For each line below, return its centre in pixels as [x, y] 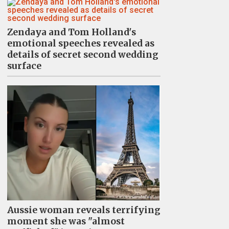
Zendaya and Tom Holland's [71, 32]
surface [24, 66]
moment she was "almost [66, 221]
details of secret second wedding [83, 55]
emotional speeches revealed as [81, 43]
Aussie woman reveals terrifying [84, 210]
